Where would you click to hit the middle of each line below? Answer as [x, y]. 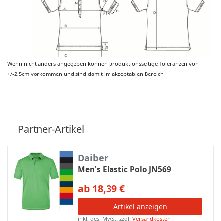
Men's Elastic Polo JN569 [125, 169]
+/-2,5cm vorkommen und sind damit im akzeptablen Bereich [86, 74]
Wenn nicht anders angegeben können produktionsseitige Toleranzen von [103, 63]
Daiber [93, 158]
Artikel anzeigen [140, 206]
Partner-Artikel [51, 129]
